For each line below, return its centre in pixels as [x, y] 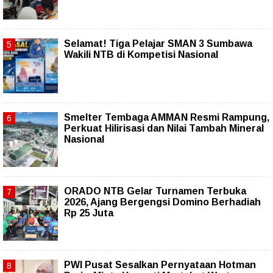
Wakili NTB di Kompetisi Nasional [141, 55]
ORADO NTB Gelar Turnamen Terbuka [155, 191]
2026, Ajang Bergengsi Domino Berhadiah [162, 202]
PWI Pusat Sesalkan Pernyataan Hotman [160, 265]
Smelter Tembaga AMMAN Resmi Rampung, [167, 118]
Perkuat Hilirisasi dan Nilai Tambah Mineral [164, 129]
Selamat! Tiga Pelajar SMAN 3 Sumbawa [158, 44]
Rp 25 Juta [89, 213]
